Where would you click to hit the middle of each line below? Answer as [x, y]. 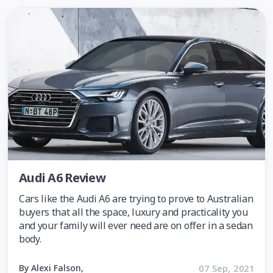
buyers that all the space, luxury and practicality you [133, 212]
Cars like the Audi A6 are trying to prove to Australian [136, 199]
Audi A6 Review [62, 178]
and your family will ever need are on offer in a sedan [136, 225]
